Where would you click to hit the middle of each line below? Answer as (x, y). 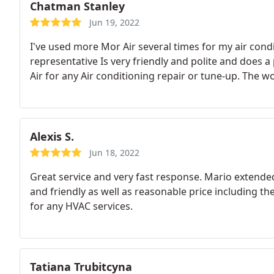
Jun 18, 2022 (114, 153)
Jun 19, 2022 (114, 22)
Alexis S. (52, 136)
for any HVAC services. (81, 206)
